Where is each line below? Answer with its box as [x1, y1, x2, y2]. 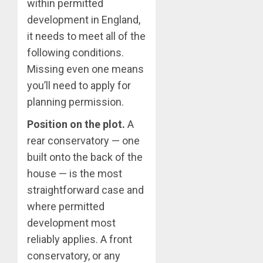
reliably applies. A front [27, 233, 132, 246]
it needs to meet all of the [27, 30, 146, 43]
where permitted [27, 200, 104, 213]
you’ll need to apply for [27, 79, 131, 92]
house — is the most [27, 167, 122, 180]
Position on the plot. [27, 118, 125, 131]
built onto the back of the [27, 151, 143, 164]
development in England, [27, 14, 140, 26]
